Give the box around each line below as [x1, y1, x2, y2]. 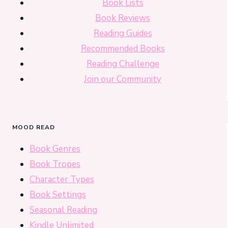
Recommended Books [80, 43, 165, 55]
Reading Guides [93, 27, 152, 40]
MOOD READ [12, 123, 55, 131]
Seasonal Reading [30, 204, 97, 216]
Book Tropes [30, 158, 80, 170]
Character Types [30, 173, 94, 185]
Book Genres [30, 142, 80, 155]
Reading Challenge [86, 58, 159, 70]
